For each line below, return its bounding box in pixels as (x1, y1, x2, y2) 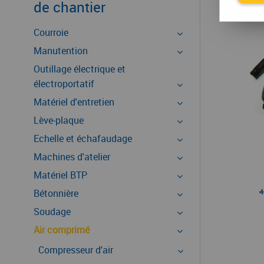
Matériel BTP (34, 169, 87, 181)
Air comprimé (34, 223, 90, 236)
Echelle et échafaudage (34, 132, 132, 145)
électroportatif (34, 77, 94, 90)
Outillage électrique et (34, 62, 126, 75)
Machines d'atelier (34, 150, 110, 163)
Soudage (34, 205, 71, 218)
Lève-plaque (34, 114, 84, 127)
